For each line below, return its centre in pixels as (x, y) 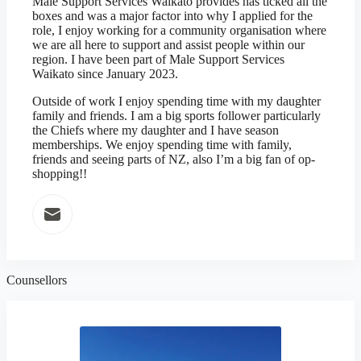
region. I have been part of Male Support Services (158, 59)
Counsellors (37, 280)
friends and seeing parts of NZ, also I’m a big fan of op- (174, 159)
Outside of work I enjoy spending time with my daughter (176, 101)
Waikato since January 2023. (105, 74)
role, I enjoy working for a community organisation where (179, 30)
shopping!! (60, 174)
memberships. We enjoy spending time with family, (162, 145)
